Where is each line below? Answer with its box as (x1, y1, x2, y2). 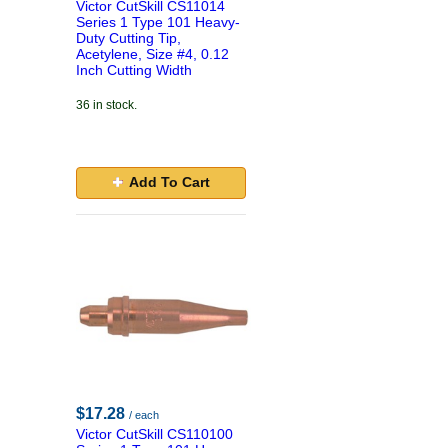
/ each (129, 409, 159, 421)
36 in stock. (76, 98, 137, 112)
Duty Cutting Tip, (76, 30, 181, 46)
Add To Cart (128, 174, 210, 190)
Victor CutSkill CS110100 (76, 426, 233, 442)
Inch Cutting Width (76, 62, 192, 78)
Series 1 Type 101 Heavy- (76, 14, 240, 30)
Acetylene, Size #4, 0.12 (76, 46, 229, 62)
